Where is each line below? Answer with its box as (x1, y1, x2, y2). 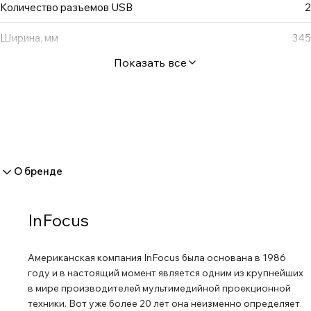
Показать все (113, 56, 187, 69)
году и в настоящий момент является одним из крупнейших (28, 267, 303, 279)
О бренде (14, 165, 62, 178)
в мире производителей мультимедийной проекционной (28, 282, 291, 294)
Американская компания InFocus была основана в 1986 (28, 251, 286, 264)
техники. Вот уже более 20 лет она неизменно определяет (28, 297, 300, 310)
